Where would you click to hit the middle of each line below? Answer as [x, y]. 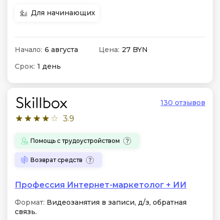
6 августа [61, 50]
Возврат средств [56, 160]
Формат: [30, 202]
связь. [26, 212]
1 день [49, 66]
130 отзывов [183, 103]
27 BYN [135, 50]
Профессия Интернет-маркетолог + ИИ [101, 185]
